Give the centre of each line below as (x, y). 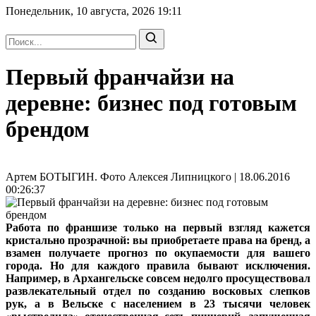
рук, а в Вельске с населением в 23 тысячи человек (158, 303)
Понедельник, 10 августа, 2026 (81, 11)
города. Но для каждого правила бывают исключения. (158, 265)
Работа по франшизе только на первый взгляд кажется (158, 227)
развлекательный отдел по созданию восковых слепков (158, 291)
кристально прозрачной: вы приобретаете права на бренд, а (158, 240)
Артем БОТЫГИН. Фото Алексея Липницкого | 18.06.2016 (148, 176)
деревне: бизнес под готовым (151, 103)
